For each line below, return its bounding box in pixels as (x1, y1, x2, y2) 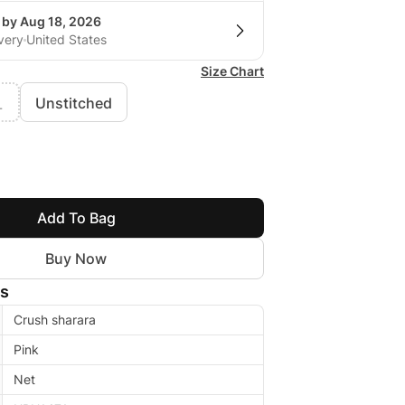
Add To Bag (36, 209, 116, 228)
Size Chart (201, 63, 264, 80)
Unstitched (35, 94, 112, 113)
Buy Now (45, 250, 107, 268)
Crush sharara (14, 312, 96, 328)
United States (26, 32, 107, 48)
